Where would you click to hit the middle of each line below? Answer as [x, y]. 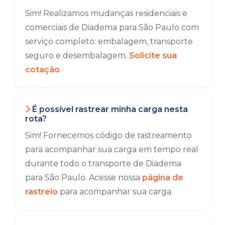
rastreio [41, 192]
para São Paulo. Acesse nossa [84, 178]
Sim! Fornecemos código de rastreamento [108, 135]
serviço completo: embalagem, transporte [109, 41]
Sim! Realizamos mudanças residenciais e [106, 13]
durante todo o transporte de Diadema [103, 163]
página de [163, 178]
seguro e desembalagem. [77, 55]
